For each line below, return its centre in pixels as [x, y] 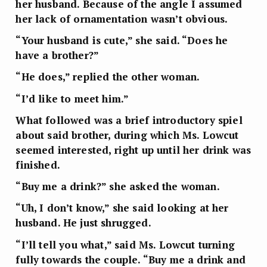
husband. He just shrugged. [83, 223]
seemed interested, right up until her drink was [133, 150]
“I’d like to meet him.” [72, 98]
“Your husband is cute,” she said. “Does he [122, 41]
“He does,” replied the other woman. [108, 77]
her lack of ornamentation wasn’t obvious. [122, 18]
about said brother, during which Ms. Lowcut [127, 135]
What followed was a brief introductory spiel [129, 120]
